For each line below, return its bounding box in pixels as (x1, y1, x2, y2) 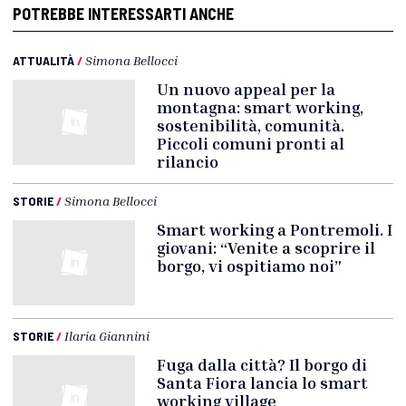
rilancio (157, 150, 219, 171)
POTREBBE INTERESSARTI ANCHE (13, 3, 234, 24)
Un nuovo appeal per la (157, 78, 336, 99)
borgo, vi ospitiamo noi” (157, 255, 343, 275)
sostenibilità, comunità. (157, 114, 345, 135)
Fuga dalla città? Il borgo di (157, 353, 368, 374)
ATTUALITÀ (13, 52, 74, 68)
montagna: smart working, (157, 96, 364, 117)
